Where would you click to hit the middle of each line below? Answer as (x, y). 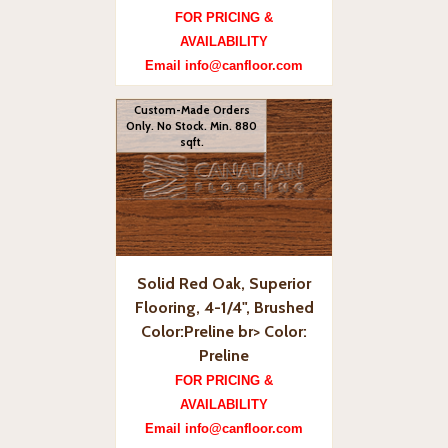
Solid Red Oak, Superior (224, 283)
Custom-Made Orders (191, 109)
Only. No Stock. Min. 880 (192, 125)
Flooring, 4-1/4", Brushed (224, 307)
